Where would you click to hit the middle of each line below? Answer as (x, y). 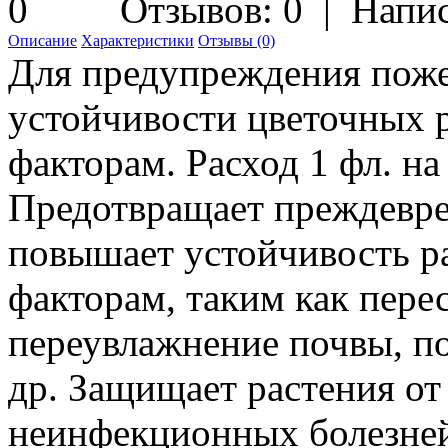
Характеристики (137, 40)
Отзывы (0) (236, 40)
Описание (42, 40)
